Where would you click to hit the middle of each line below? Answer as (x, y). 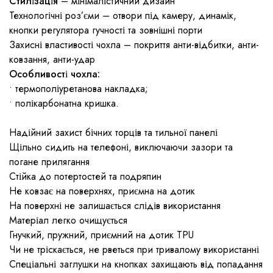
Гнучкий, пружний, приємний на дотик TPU (101, 235)
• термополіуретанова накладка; (79, 89)
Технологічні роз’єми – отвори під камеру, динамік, (123, 16)
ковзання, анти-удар (52, 60)
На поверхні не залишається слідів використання (115, 206)
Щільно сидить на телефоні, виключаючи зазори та (121, 147)
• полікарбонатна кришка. (64, 104)
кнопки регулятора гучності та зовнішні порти (106, 30)
